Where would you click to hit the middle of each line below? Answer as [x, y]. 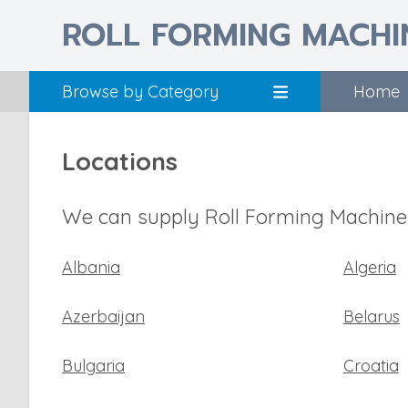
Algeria [369, 267]
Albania [91, 267]
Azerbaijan [103, 316]
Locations [120, 161]
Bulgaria [93, 366]
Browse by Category [140, 92]
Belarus [371, 316]
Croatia [371, 366]
